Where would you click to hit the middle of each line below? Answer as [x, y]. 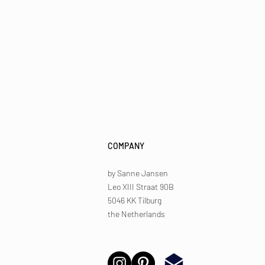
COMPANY [126, 146]
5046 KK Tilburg [135, 201]
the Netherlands [136, 214]
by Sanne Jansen [138, 173]
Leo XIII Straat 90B [141, 187]
